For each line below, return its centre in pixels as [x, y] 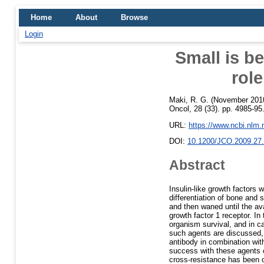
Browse [134, 17]
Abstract [197, 165]
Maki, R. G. [189, 100]
